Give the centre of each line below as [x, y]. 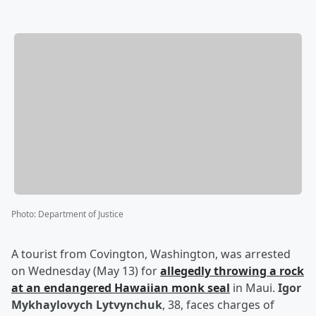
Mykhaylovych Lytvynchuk [87, 305]
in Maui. [254, 288]
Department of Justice [81, 214]
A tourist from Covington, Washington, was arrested [151, 254]
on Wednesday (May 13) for [86, 271]
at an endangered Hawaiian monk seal [121, 288]
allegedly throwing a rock [232, 271]
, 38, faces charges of [218, 305]
